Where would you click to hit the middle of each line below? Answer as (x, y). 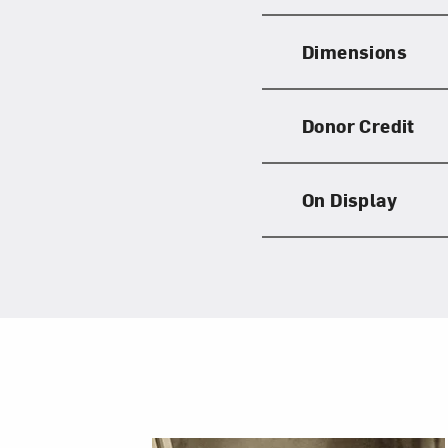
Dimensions (354, 51)
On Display (349, 199)
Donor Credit (358, 125)
